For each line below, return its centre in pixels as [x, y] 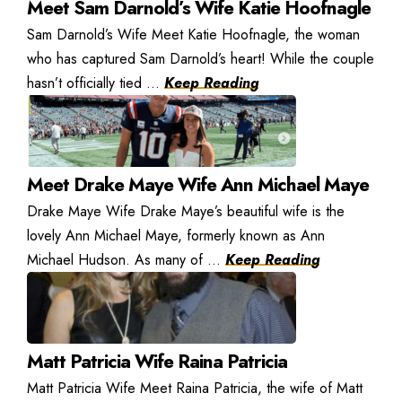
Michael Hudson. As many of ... [126, 260]
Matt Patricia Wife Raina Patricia [157, 362]
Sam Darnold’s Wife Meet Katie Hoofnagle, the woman [193, 35]
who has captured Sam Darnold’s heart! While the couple [201, 59]
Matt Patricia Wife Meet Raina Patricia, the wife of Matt [195, 389]
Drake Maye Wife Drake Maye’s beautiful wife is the [186, 212]
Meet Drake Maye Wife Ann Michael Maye [198, 185]
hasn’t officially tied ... [96, 83]
